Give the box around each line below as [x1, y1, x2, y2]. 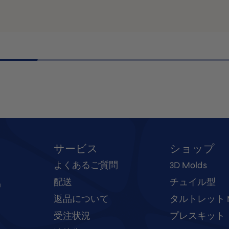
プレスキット [169, 210, 225, 221]
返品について [53, 193, 109, 204]
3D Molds [169, 159, 207, 171]
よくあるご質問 [53, 159, 118, 171]
